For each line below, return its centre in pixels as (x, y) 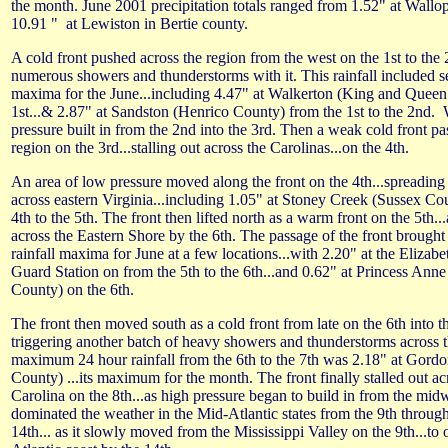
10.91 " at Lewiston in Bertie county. (131, 23)
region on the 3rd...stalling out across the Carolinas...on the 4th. (210, 147)
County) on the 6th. (72, 289)
